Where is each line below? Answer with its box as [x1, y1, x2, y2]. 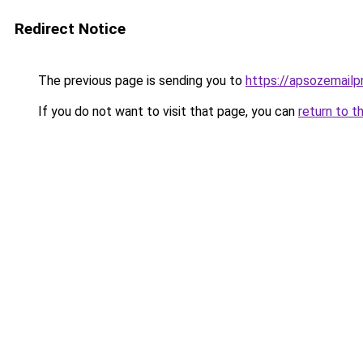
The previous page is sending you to [35, 73, 246, 88]
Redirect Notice [15, 19, 126, 38]
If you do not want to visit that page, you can [35, 104, 298, 119]
